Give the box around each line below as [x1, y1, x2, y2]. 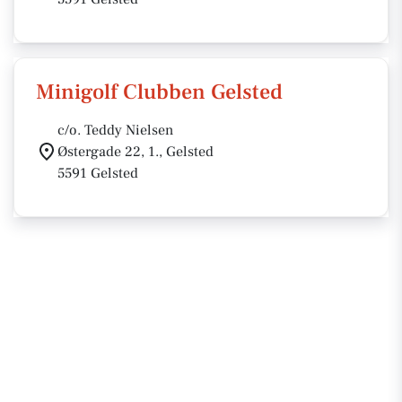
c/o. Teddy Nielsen [57, 121, 173, 139]
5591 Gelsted [57, 164, 138, 182]
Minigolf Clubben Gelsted [36, 78, 283, 106]
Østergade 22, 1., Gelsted [57, 143, 214, 161]
